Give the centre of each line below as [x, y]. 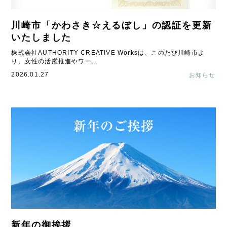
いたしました [42, 37]
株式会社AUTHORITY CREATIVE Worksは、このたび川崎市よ [108, 53]
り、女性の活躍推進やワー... [55, 61]
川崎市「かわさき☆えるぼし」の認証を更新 [112, 25]
